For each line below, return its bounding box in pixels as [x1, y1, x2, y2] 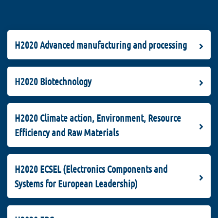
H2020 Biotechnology [15, 75, 91, 88]
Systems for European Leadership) [15, 178, 138, 190]
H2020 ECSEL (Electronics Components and [15, 163, 167, 175]
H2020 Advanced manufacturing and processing [15, 39, 187, 51]
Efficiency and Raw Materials [15, 127, 119, 139]
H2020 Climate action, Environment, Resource [15, 112, 181, 124]
